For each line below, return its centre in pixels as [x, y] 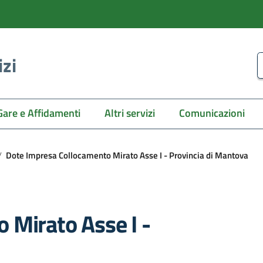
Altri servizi [129, 113]
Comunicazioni [212, 113]
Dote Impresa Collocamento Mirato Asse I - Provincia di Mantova [127, 155]
